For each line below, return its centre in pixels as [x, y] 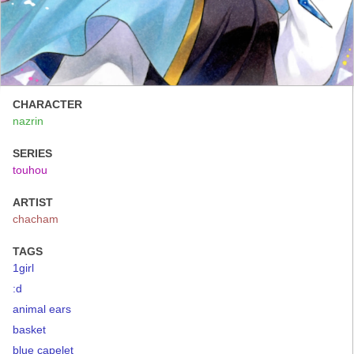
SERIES [32, 153]
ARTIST [33, 202]
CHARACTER [47, 104]
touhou [30, 169]
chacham [36, 218]
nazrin [28, 121]
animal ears [42, 309]
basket [29, 329]
